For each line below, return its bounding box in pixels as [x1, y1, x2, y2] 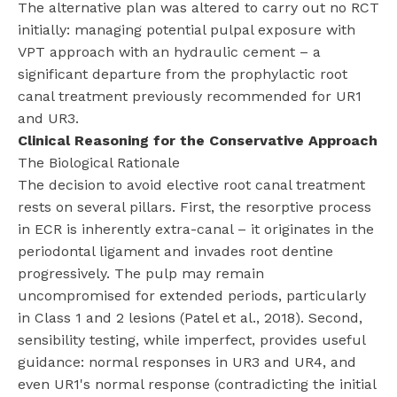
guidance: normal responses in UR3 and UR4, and [18, 353, 356, 370]
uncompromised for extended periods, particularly [18, 286, 366, 304]
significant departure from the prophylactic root [18, 65, 347, 82]
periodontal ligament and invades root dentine [18, 242, 333, 260]
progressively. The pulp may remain [18, 264, 264, 282]
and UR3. [18, 109, 79, 127]
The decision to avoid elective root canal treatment [18, 175, 365, 193]
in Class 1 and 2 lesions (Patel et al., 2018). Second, [18, 308, 362, 326]
